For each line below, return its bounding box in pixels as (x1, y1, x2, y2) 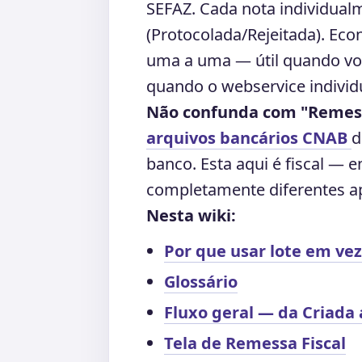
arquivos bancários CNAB (146, 127, 351, 149)
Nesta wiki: (146, 204, 236, 226)
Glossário (164, 271, 238, 293)
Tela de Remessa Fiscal (164, 332, 346, 354)
